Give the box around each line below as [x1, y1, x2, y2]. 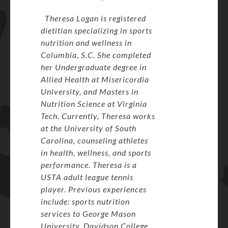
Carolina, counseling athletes [41, 135, 148, 145]
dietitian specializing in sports [41, 25, 152, 35]
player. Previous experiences [41, 184, 147, 194]
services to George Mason [41, 209, 136, 218]
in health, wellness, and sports [41, 148, 151, 157]
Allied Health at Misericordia [41, 74, 149, 84]
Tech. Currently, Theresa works [41, 111, 155, 121]
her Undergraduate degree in [41, 62, 147, 72]
